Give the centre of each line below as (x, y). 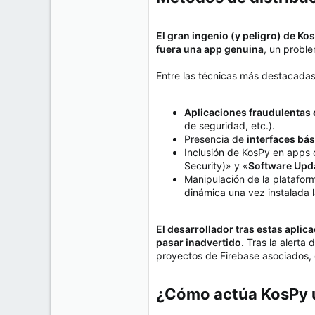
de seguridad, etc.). (230, 126)
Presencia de (216, 139)
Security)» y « (216, 166)
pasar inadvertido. (200, 243)
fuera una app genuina (210, 49)
